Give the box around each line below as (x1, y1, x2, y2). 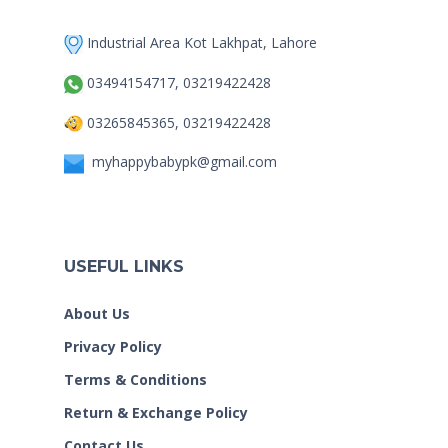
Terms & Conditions (64, 369, 207, 389)
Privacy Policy (64, 336, 162, 356)
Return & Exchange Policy (64, 402, 248, 422)
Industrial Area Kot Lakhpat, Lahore (83, 33, 317, 53)
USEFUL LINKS (64, 256, 184, 276)
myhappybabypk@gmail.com (92, 152, 277, 172)
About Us (64, 303, 130, 323)
